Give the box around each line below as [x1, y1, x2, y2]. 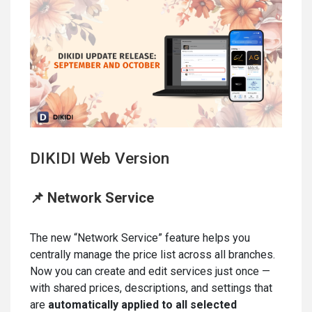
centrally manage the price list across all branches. [30, 248, 275, 262]
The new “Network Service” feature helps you [30, 231, 250, 245]
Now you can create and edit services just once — [30, 265, 270, 279]
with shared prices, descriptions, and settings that [30, 281, 272, 295]
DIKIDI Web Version [30, 148, 169, 168]
